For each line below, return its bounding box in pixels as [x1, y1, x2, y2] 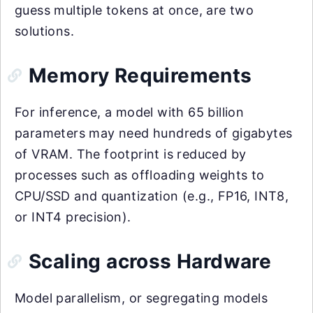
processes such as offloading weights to [15, 167, 265, 182]
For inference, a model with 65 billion [15, 104, 245, 119]
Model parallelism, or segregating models [15, 290, 268, 305]
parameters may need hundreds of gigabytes [15, 125, 293, 140]
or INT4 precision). [15, 209, 131, 224]
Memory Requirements [29, 63, 252, 87]
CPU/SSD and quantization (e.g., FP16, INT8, [15, 188, 289, 203]
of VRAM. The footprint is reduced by [15, 146, 247, 161]
